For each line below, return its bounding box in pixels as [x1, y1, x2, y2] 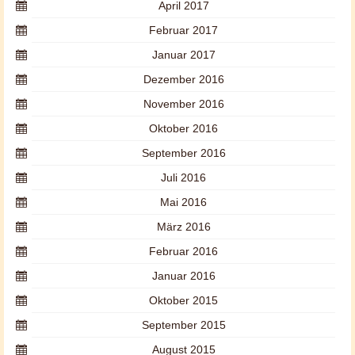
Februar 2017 [149, 24, 218, 36]
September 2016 [141, 147, 226, 159]
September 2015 [141, 319, 226, 331]
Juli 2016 [161, 171, 206, 184]
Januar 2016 [151, 269, 216, 282]
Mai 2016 [160, 196, 207, 208]
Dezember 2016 [143, 73, 224, 86]
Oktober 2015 [149, 294, 218, 307]
